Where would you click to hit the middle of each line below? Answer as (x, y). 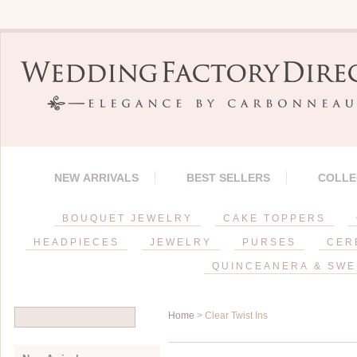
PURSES (269, 242)
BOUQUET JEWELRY (127, 218)
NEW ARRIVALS (96, 178)
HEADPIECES (76, 242)
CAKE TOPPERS (275, 218)
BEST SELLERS (228, 178)
